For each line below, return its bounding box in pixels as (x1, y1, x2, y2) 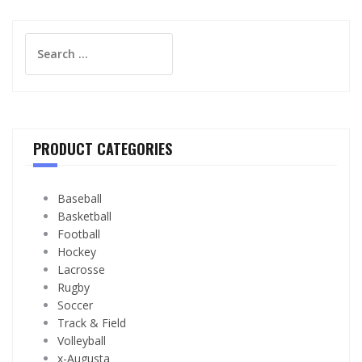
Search (24, 32, 62, 48)
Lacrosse (57, 261, 105, 277)
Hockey (57, 243, 96, 259)
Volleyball (57, 332, 106, 348)
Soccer (57, 297, 93, 313)
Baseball (57, 190, 102, 206)
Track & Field (57, 314, 126, 330)
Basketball (57, 208, 112, 224)
